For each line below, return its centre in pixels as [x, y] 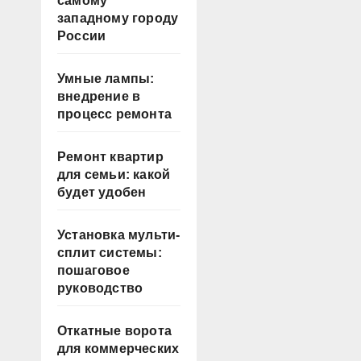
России [82, 35]
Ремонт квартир [110, 156]
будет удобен [102, 192]
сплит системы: [110, 252]
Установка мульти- [119, 234]
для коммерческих [118, 348]
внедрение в [99, 96]
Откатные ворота [114, 330]
